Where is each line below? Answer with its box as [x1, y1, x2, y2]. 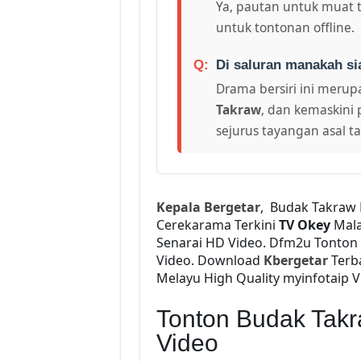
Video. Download [156, 251, 263, 269]
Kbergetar [263, 251, 328, 269]
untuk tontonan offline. [215, 18, 355, 36]
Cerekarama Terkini [156, 215, 279, 234]
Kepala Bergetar [156, 197, 260, 216]
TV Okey [278, 215, 330, 234]
